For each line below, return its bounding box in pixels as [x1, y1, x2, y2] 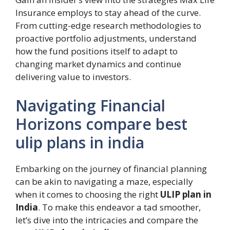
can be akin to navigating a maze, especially [15, 175, 193, 187]
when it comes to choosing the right [15, 188, 160, 200]
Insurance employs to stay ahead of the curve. [15, 7, 201, 19]
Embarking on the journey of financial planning [15, 162, 207, 175]
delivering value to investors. [15, 71, 131, 83]
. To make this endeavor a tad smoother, [38, 201, 201, 213]
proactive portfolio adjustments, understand [15, 32, 197, 45]
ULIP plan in [160, 188, 212, 200]
